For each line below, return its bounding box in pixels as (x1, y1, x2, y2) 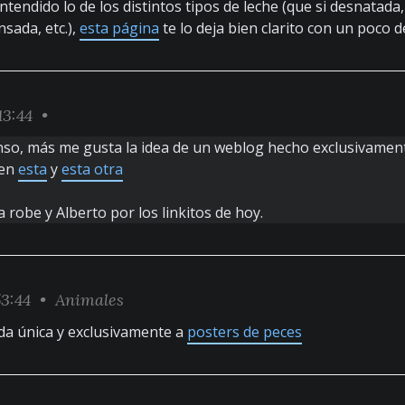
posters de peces (187, 322, 302, 342)
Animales (55, 289, 124, 310)
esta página (80, 18, 159, 38)
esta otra (61, 159, 123, 179)
